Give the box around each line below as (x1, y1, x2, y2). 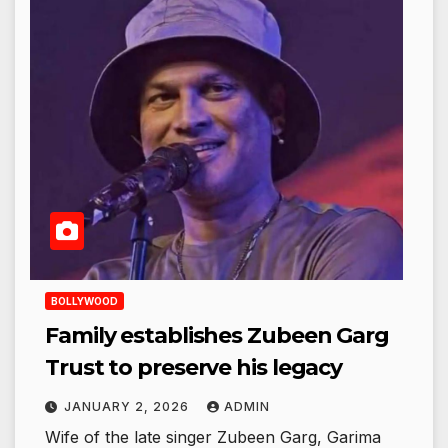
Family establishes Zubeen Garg (45, 322, 389, 350)
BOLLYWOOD (51, 295, 118, 308)
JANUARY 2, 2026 (64, 399, 193, 415)
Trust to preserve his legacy (45, 354, 343, 382)
